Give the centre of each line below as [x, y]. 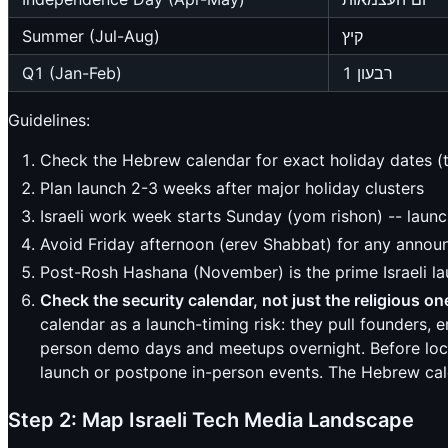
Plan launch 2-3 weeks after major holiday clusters [232, 188]
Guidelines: [49, 120]
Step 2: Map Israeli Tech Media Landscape [211, 420]
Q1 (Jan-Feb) [72, 73]
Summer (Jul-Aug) [91, 36]
